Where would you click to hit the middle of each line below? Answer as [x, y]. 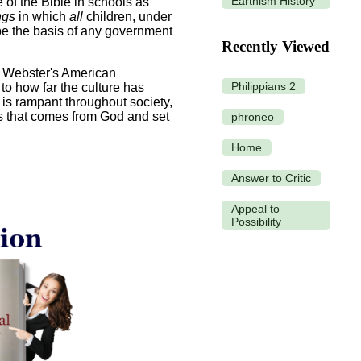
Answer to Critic [271, 178]
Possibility [256, 222]
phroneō [253, 117]
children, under [127, 17]
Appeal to [255, 209]
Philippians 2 [263, 87]
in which [42, 17]
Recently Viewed [276, 47]
